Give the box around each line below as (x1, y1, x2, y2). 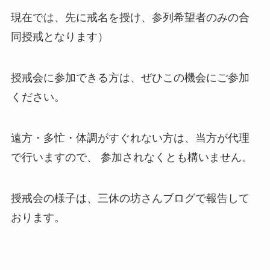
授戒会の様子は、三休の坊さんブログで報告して (10, 192, 250, 204)
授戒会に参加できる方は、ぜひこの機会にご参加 (10, 72, 250, 84)
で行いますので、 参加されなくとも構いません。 (10, 151, 253, 163)
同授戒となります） (10, 31, 108, 43)
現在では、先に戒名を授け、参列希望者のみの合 (10, 11, 250, 24)
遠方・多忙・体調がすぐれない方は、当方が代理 (10, 131, 250, 144)
